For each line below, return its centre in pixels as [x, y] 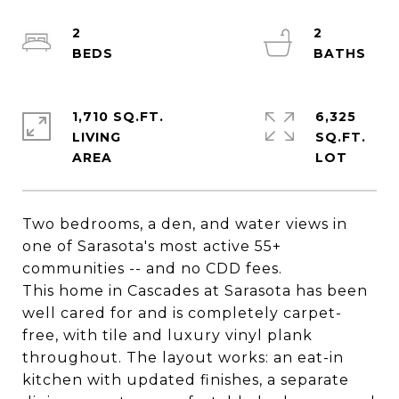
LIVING [97, 137]
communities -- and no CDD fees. [152, 269]
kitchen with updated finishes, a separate [186, 380]
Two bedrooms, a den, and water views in [185, 224]
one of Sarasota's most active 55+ [152, 246]
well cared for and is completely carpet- [182, 313]
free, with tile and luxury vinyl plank [167, 335]
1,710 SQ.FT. [118, 117]
